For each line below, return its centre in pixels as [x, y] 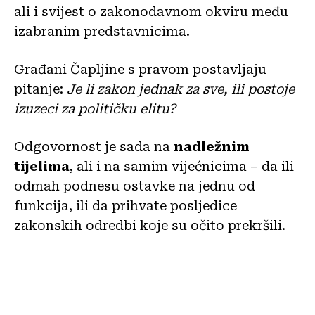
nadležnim [212, 146]
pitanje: [40, 89]
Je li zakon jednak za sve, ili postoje [181, 89]
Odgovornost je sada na [94, 146]
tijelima [42, 166]
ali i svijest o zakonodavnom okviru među [151, 11]
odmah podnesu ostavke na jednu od [135, 186]
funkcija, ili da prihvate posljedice [126, 205]
